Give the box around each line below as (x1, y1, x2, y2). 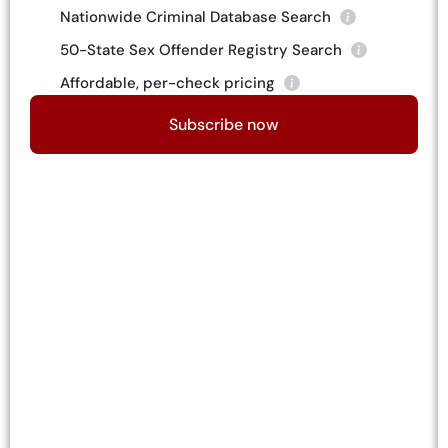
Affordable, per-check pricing (60, 72, 279, 93)
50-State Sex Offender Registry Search (60, 39, 346, 60)
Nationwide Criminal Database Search (60, 6, 335, 27)
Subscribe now (169, 113, 279, 135)
